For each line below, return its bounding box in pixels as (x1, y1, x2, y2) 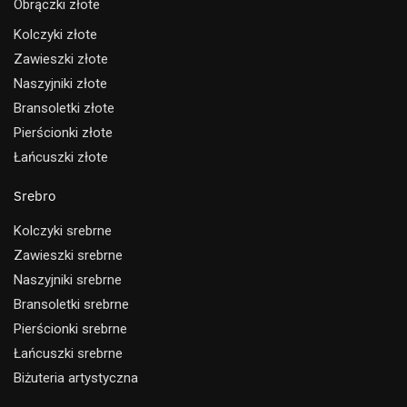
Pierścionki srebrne (14, 320, 127, 337)
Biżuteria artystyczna (14, 369, 138, 386)
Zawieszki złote (14, 50, 108, 67)
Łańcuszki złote (14, 148, 108, 165)
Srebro (14, 186, 55, 204)
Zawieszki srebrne (14, 246, 123, 263)
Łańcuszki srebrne (14, 344, 123, 362)
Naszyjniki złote (14, 74, 107, 92)
